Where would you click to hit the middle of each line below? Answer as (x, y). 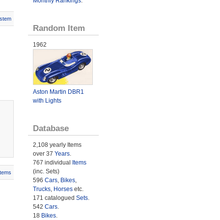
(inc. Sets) (46, 171)
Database (51, 128)
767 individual (52, 162)
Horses (63, 189)
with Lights (47, 100)
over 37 (43, 153)
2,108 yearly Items (57, 145)
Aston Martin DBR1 (58, 92)
